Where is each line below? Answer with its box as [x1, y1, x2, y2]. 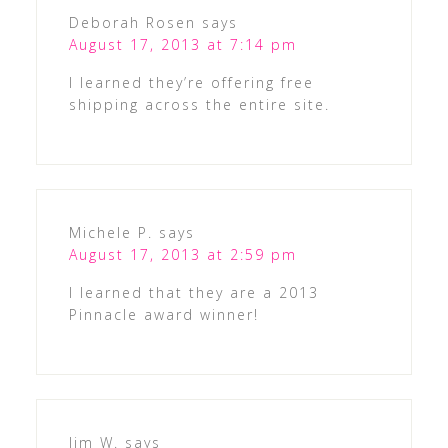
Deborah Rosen [68, 13, 196, 33]
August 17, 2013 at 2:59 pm [68, 245, 297, 265]
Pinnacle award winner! [68, 305, 259, 325]
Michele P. [68, 223, 153, 243]
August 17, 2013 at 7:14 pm [68, 35, 297, 55]
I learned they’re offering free [68, 73, 314, 93]
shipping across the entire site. [68, 95, 330, 115]
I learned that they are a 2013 [68, 283, 319, 303]
